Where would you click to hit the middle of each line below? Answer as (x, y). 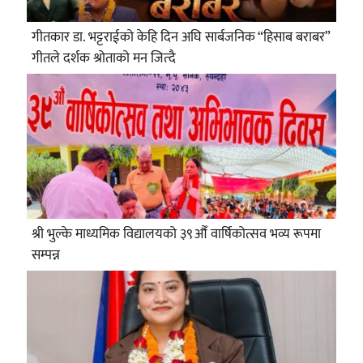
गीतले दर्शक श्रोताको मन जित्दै (103, 58)
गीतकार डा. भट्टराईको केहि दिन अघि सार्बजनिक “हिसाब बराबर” (180, 37)
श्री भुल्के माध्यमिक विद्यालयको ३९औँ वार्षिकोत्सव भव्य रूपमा (176, 234)
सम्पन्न (45, 255)
